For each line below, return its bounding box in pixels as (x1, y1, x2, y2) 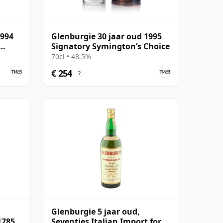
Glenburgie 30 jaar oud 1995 (51, 30, 162, 42)
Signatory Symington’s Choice (51, 40, 170, 52)
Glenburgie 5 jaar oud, (51, 206, 140, 217)
